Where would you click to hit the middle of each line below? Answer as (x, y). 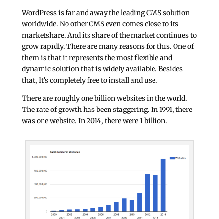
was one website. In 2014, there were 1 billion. (94, 121)
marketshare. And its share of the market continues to (109, 35)
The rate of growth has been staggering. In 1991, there (107, 110)
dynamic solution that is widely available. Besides (102, 69)
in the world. (166, 99)
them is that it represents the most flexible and (97, 58)
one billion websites (113, 99)
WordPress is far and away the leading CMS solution (106, 13)
